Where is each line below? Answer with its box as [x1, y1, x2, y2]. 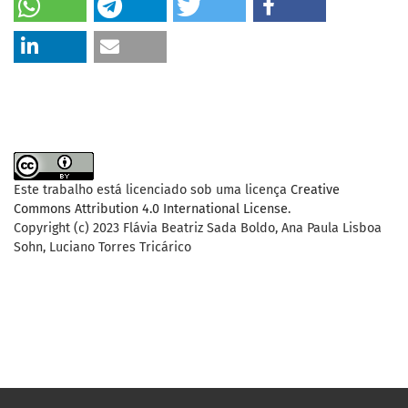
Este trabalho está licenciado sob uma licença [14, 182, 291, 199]
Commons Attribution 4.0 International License [14, 201, 288, 218]
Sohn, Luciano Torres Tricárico [14, 240, 191, 256]
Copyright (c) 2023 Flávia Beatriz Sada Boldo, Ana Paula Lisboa [14, 220, 382, 237]
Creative [291, 182, 340, 199]
